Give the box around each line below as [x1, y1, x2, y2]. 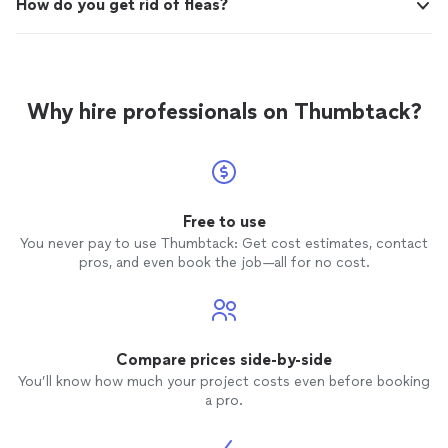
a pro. [205, 392, 243, 409]
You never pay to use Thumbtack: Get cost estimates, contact [20, 235, 428, 252]
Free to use [182, 212, 266, 231]
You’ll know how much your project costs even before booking [18, 373, 430, 390]
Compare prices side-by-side [116, 350, 332, 369]
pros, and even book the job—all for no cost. [78, 254, 370, 271]
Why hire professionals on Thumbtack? [26, 98, 422, 125]
